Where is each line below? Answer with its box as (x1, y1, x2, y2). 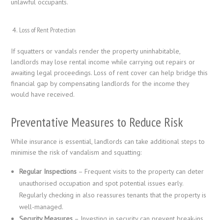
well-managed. (19, 202, 64, 212)
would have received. (11, 90, 75, 99)
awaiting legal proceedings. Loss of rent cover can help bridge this (11, 68, 208, 78)
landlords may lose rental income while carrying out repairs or (11, 57, 195, 67)
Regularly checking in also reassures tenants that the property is (19, 191, 207, 200)
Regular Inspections (19, 167, 77, 176)
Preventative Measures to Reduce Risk (11, 114, 184, 131)
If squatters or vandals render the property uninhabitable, (11, 47, 181, 56)
